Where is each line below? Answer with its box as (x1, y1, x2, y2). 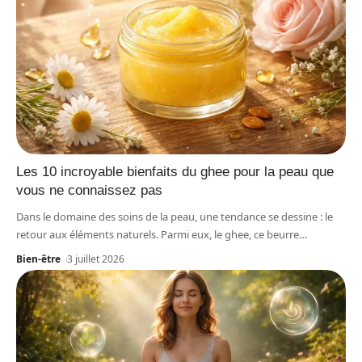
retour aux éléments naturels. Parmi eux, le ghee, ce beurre (16, 226, 299, 242)
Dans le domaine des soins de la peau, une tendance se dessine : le (16, 208, 333, 224)
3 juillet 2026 (67, 251, 125, 266)
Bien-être (16, 251, 61, 266)
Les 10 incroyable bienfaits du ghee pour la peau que (16, 163, 334, 179)
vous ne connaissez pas (16, 182, 162, 198)
